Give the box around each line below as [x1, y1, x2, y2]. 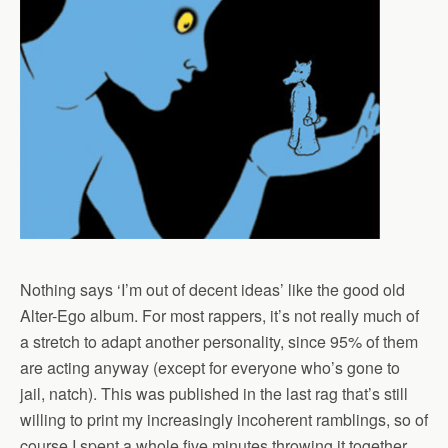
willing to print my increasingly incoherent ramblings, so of [20, 408, 428, 431]
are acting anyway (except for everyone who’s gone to [20, 356, 400, 379]
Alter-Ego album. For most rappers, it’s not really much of [20, 304, 419, 327]
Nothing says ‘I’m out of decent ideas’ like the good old [20, 278, 405, 301]
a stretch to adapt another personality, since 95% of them [20, 330, 418, 353]
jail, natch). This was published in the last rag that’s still [20, 382, 408, 405]
